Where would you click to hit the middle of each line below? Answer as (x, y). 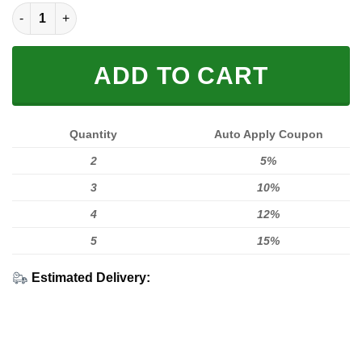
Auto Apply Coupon (268, 134)
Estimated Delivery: (91, 277)
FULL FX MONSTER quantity (90, 10)
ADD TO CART (181, 75)
